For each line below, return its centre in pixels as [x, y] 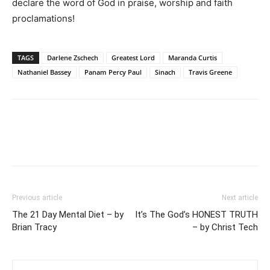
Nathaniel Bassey [44, 72]
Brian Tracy [34, 227]
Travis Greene [210, 72]
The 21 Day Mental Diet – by [68, 215]
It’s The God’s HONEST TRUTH [196, 215]
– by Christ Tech [225, 227]
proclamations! [43, 18]
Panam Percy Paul [113, 72]
